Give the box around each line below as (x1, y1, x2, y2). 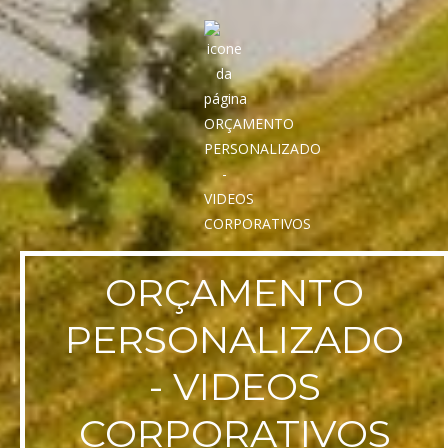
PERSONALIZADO (65, 316, 404, 364)
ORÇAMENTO (105, 269, 364, 317)
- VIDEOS (148, 363, 321, 411)
